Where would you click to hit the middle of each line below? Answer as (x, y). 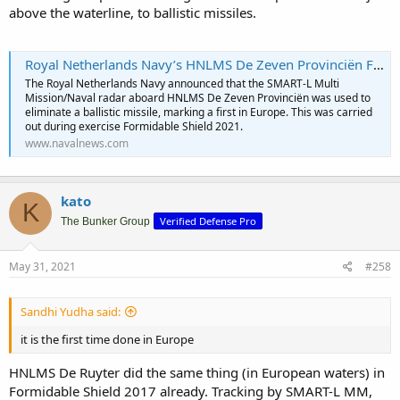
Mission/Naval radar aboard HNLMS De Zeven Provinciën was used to (198, 97)
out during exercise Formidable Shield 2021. (134, 126)
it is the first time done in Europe (107, 339)
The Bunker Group (105, 221)
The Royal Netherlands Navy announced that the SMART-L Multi (182, 83)
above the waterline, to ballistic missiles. (133, 13)
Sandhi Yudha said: (71, 311)
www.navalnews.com (77, 143)
